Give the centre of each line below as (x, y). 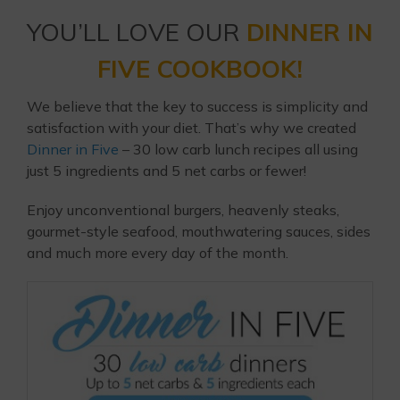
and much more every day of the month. (158, 253)
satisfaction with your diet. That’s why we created (192, 128)
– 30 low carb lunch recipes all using (238, 149)
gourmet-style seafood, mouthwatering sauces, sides (199, 231)
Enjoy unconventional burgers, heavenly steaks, (183, 210)
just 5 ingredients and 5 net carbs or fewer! (167, 171)
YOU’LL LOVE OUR (137, 32)
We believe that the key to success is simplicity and (197, 106)
